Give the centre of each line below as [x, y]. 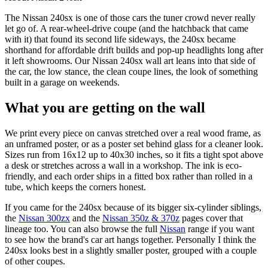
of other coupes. [35, 261]
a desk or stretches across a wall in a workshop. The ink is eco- [123, 166]
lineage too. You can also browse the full [82, 229]
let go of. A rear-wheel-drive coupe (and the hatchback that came [127, 29]
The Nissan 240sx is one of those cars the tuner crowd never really [130, 18]
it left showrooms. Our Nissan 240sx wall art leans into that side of [130, 61]
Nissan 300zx [44, 218]
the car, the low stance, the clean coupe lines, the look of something [131, 72]
